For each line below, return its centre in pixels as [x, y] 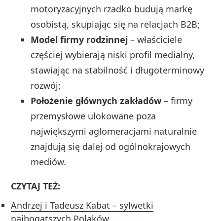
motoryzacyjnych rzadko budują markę [112, 9]
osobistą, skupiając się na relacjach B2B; [115, 24]
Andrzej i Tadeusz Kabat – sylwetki [82, 205]
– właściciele [155, 39]
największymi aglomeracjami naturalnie [114, 131]
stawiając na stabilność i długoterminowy [118, 70]
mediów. [49, 162]
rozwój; [46, 85]
